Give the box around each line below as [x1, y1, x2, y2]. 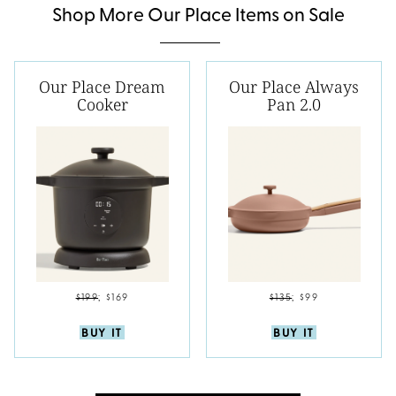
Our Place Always [229, 76, 359, 98]
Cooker [76, 94, 128, 116]
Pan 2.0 [267, 94, 321, 116]
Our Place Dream [39, 76, 165, 98]
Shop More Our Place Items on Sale [51, 7, 345, 27]
